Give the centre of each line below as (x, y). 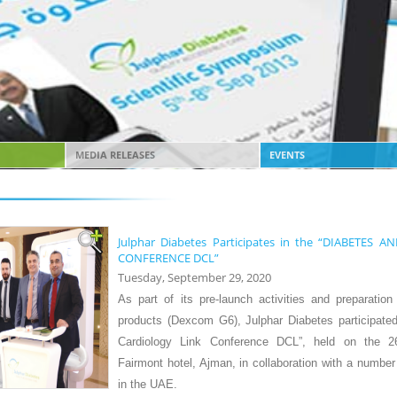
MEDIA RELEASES (115, 155)
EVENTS (287, 155)
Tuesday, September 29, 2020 (195, 277)
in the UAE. (148, 384)
